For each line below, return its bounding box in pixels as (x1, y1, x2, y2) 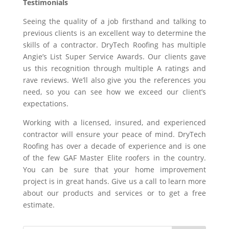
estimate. (22, 200, 55, 210)
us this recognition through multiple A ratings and (22, 63, 207, 73)
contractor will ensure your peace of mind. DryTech (22, 129, 207, 139)
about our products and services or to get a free (22, 188, 207, 198)
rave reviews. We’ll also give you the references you (22, 75, 207, 85)
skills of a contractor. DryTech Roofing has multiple (22, 40, 207, 50)
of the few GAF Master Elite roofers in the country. (22, 153, 207, 163)
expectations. (22, 99, 68, 108)
